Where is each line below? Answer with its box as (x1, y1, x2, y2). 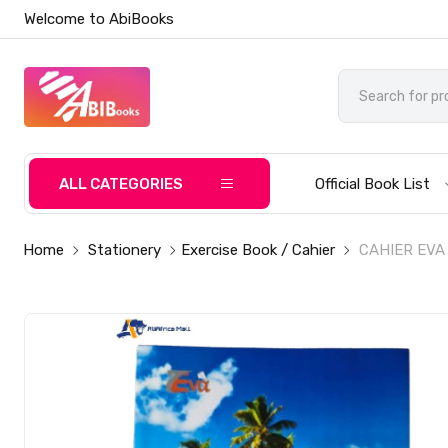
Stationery (88, 241, 162, 259)
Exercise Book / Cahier (181, 241, 336, 259)
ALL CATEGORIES (59, 175, 184, 193)
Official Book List (315, 175, 431, 193)
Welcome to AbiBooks (24, 10, 175, 28)
